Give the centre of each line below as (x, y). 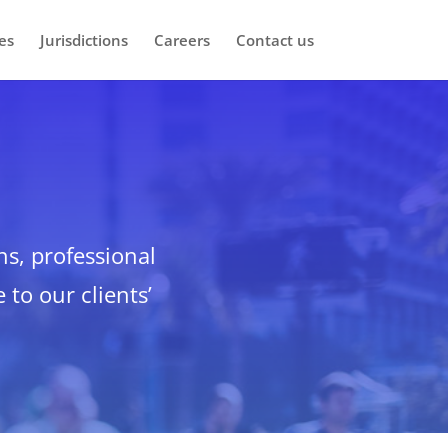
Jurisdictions (83, 40)
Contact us (274, 40)
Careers (181, 40)
